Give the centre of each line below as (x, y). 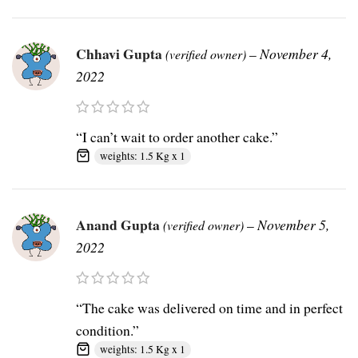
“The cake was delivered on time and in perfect (209, 308)
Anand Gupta (119, 225)
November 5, (293, 225)
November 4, (296, 54)
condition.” (107, 330)
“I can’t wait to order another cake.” (177, 137)
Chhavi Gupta (121, 54)
